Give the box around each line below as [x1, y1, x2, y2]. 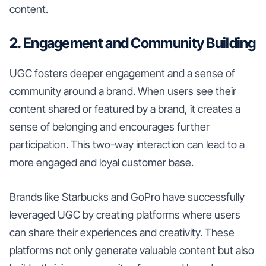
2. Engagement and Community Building [9, 34, 256, 52]
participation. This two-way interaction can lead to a [9, 138, 245, 151]
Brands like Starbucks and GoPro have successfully [9, 190, 245, 203]
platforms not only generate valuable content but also [9, 243, 254, 256]
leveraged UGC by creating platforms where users [9, 208, 240, 221]
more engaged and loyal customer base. [9, 156, 194, 169]
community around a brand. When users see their [9, 84, 236, 97]
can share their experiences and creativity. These [9, 226, 235, 239]
